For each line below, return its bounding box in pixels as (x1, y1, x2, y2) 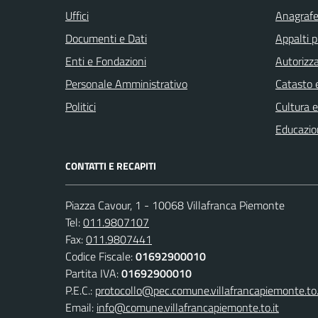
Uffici (65, 6, 89, 24)
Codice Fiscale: (65, 247, 136, 265)
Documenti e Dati (65, 29, 147, 47)
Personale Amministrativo (65, 75, 187, 92)
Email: (65, 298, 97, 316)
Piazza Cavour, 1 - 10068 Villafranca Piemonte (65, 196, 285, 214)
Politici (65, 97, 96, 115)
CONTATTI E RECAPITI (65, 158, 156, 173)
